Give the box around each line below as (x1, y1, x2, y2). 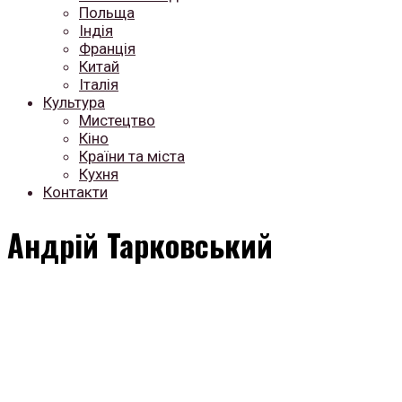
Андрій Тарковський (7, 221, 273, 267)
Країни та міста (79, 147, 185, 165)
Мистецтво (79, 111, 155, 129)
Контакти (43, 183, 108, 201)
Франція (79, 39, 135, 57)
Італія (79, 75, 118, 93)
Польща (79, 4, 135, 22)
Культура (43, 93, 105, 111)
